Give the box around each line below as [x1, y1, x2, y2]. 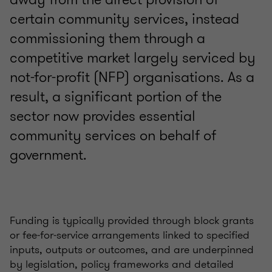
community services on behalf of [10, 125, 216, 146]
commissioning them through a [10, 28, 205, 49]
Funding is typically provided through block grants [10, 212, 254, 229]
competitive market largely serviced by [10, 47, 256, 69]
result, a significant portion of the [10, 86, 222, 107]
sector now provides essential [10, 106, 195, 127]
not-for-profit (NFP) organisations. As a [10, 67, 254, 88]
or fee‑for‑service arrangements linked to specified [10, 227, 250, 243]
